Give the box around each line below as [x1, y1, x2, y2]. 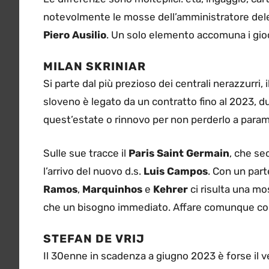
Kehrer [153, 183, 188, 195]
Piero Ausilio [43, 28, 106, 41]
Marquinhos [82, 183, 142, 195]
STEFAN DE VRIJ [43, 232, 148, 246]
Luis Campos [144, 165, 208, 177]
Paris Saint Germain [128, 147, 229, 159]
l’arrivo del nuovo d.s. [43, 165, 144, 177]
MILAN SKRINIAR [43, 59, 149, 74]
